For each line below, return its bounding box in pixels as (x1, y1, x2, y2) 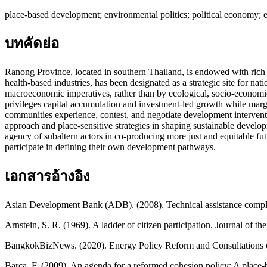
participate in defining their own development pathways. (5, 142, 216, 153)
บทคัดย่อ (5, 36, 59, 52)
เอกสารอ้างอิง (5, 169, 90, 185)
